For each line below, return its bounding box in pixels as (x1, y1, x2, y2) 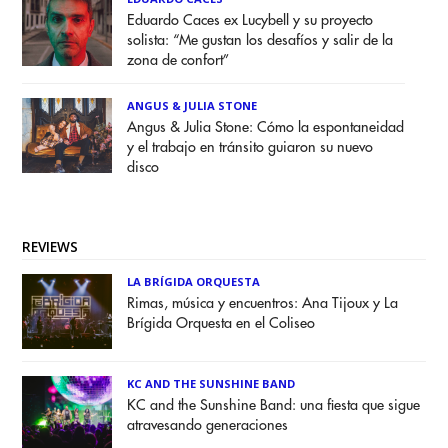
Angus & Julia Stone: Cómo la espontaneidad (127, 120, 405, 135)
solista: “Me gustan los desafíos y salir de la (127, 33, 394, 48)
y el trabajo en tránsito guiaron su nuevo (127, 140, 374, 155)
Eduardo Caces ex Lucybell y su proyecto (127, 13, 374, 28)
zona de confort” (127, 53, 230, 68)
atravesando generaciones (127, 418, 289, 433)
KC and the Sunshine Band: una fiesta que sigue (127, 398, 421, 413)
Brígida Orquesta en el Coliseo (127, 316, 316, 331)
